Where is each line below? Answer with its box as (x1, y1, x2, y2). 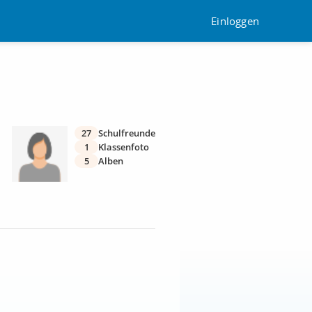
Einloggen (211, 13, 259, 28)
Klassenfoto (98, 141, 149, 153)
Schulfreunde (98, 127, 155, 139)
